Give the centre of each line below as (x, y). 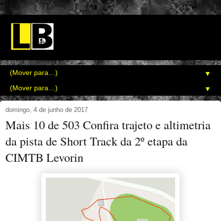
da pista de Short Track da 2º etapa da (96, 141)
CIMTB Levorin (44, 157)
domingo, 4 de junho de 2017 (47, 110)
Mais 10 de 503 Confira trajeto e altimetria (108, 125)
